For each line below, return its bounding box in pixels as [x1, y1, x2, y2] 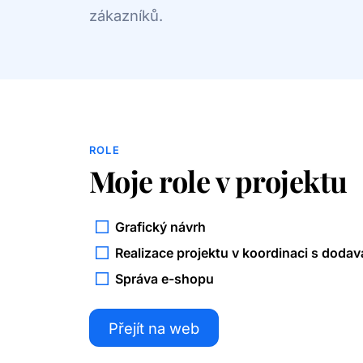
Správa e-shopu [114, 270, 214, 287]
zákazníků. [88, 6, 163, 24]
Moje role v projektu [88, 160, 348, 200]
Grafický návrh [114, 218, 206, 235]
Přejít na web [108, 318, 199, 337]
